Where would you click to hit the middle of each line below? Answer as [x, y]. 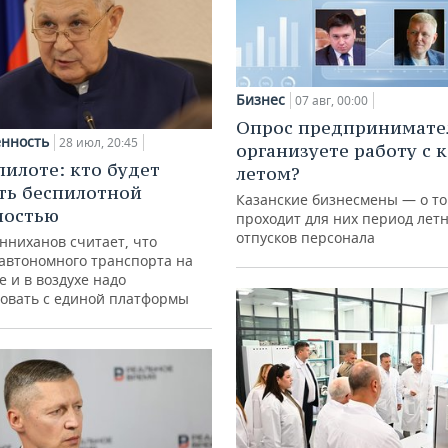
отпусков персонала [305, 238]
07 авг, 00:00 [331, 101]
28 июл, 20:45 [98, 143]
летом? [268, 174]
